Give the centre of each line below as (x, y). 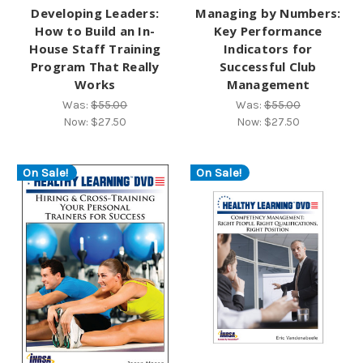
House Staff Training (95, 49)
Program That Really (95, 67)
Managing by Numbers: (268, 13)
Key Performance (268, 31)
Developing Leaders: (95, 13)
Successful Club (268, 67)
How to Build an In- (95, 31)
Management (268, 85)
